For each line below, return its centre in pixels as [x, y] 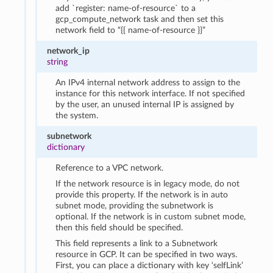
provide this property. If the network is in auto [142, 194]
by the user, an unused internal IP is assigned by [145, 104]
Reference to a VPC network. [110, 168]
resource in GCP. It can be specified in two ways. [147, 254]
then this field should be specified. [119, 227]
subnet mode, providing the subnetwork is [135, 205]
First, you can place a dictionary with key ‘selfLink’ [150, 265]
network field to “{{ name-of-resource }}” [131, 30]
